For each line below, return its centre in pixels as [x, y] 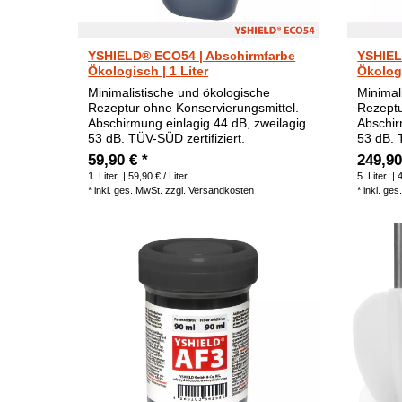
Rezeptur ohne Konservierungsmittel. [194, 107]
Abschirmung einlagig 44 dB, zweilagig [197, 122]
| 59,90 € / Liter [154, 175]
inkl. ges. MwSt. [129, 190]
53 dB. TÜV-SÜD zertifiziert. [167, 138]
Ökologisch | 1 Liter [149, 70]
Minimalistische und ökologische [179, 92]
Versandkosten [222, 190]
